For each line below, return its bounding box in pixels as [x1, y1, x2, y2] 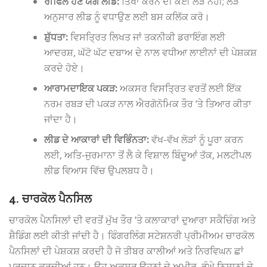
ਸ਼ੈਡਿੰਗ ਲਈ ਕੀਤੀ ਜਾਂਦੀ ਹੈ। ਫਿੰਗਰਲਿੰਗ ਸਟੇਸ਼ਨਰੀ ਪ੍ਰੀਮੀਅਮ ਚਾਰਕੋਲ [9, 229, 254, 243]
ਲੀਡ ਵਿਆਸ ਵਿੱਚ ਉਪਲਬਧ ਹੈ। [44, 164, 155, 178]
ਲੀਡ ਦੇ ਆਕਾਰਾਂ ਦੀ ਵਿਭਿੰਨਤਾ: [44, 133, 150, 147]
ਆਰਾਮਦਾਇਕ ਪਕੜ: [44, 82, 118, 95]
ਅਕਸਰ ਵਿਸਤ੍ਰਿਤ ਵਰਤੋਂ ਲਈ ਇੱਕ [117, 82, 242, 95]
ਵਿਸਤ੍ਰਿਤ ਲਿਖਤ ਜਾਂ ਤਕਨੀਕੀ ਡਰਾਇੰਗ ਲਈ [68, 30, 226, 44]
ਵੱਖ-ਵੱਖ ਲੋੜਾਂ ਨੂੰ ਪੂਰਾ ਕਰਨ [149, 133, 244, 147]
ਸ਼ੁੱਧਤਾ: [44, 30, 69, 44]
